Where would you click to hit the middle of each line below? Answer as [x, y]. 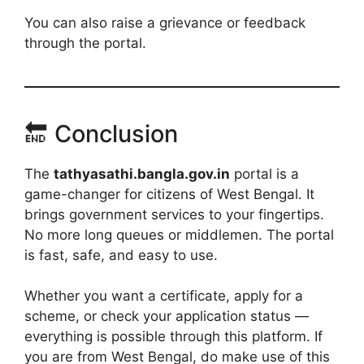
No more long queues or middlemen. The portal [179, 234]
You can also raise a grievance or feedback [165, 22]
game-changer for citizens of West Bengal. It [169, 194]
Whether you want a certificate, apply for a [164, 296]
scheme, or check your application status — [167, 316]
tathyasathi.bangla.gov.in [142, 173]
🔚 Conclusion [101, 133]
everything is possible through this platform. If [173, 337]
